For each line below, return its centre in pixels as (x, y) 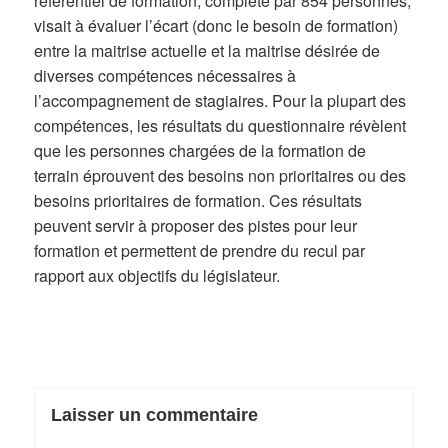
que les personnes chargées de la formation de (200, 150)
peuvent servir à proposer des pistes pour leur (196, 225)
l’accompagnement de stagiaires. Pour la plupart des (220, 100)
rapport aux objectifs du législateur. (157, 275)
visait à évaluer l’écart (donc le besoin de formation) (216, 25)
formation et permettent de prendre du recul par (200, 250)
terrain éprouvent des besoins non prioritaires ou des (220, 175)
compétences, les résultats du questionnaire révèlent (220, 125)
